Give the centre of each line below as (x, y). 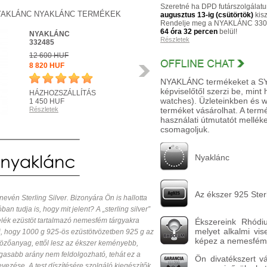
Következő (165, 65)
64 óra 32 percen (189, 32)
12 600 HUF (49, 55)
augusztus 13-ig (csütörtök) (207, 15)
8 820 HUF (47, 66)
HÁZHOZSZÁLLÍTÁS (63, 93)
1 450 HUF (47, 101)
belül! (227, 32)
